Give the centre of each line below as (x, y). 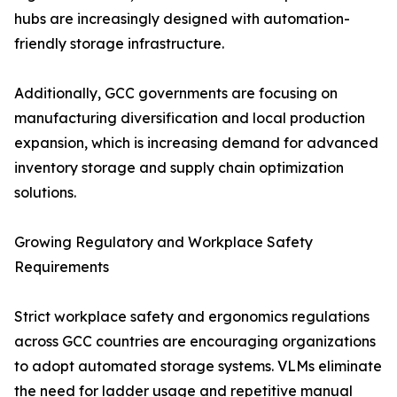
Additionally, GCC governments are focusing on (176, 93)
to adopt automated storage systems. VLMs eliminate (198, 366)
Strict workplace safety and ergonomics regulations (192, 317)
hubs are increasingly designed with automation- (182, 19)
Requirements (62, 267)
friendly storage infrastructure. (119, 44)
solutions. (45, 193)
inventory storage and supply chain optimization (179, 168)
